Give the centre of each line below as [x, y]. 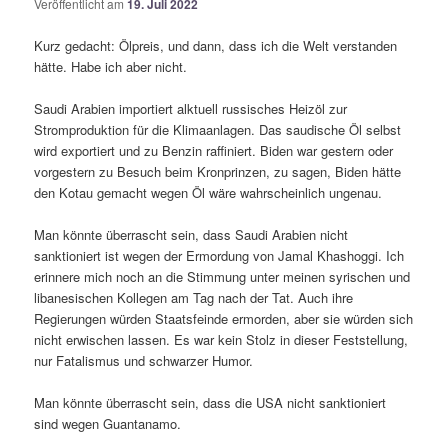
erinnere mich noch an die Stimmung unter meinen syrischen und [222, 276]
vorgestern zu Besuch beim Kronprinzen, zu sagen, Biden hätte [218, 171]
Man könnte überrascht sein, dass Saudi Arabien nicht [191, 234]
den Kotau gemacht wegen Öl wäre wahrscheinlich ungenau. [208, 192]
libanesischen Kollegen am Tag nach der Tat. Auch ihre [194, 297]
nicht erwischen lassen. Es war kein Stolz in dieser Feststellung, [221, 339]
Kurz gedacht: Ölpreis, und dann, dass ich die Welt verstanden [216, 45]
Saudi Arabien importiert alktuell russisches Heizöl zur [191, 108]
